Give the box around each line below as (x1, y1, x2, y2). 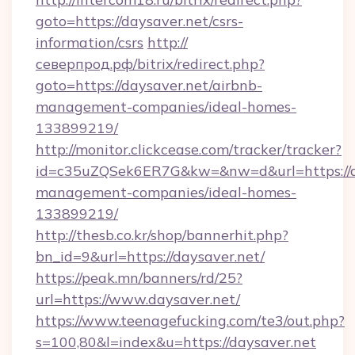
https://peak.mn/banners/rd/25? (36, 269, 242, 287)
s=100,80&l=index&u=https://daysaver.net (36, 333, 316, 351)
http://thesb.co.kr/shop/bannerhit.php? (36, 226, 288, 244)
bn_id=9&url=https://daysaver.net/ (36, 247, 265, 265)
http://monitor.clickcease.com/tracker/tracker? (36, 140, 342, 158)
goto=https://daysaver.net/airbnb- (36, 76, 262, 94)
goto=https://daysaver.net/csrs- (36, 12, 243, 30)
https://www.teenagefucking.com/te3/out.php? (36, 311, 345, 330)
